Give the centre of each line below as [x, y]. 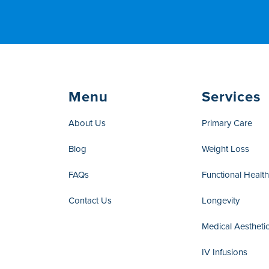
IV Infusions [225, 252]
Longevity [221, 200]
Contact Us [90, 200]
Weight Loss [226, 149]
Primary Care [227, 123]
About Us [87, 123]
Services [231, 96]
